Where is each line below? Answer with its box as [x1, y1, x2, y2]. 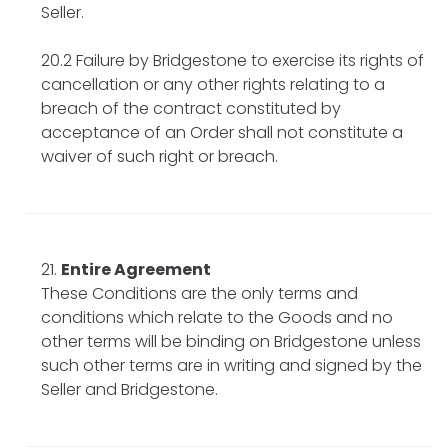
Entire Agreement [61, 257, 211, 281]
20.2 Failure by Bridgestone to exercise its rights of [41, 48, 424, 72]
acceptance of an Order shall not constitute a [41, 120, 403, 144]
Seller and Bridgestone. [41, 377, 218, 401]
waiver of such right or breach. [41, 144, 278, 168]
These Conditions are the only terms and [41, 281, 358, 305]
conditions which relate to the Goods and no [41, 305, 393, 329]
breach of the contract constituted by [41, 96, 341, 120]
